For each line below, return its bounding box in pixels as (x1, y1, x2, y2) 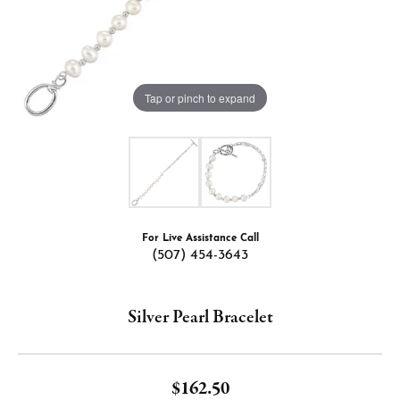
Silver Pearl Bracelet (127, 304, 273, 330)
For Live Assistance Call (141, 233, 259, 244)
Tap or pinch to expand (145, 89, 255, 105)
